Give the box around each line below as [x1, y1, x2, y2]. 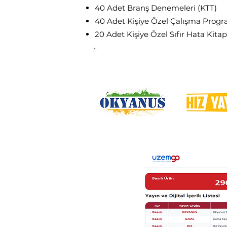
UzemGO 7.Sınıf [106, 51, 169, 63]
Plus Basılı [171, 51, 213, 63]
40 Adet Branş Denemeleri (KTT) [95, 3, 217, 13]
